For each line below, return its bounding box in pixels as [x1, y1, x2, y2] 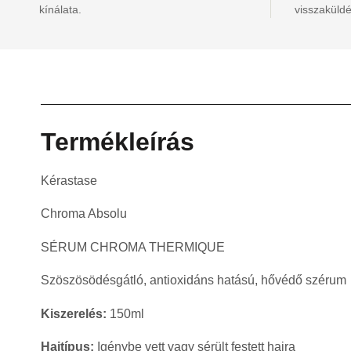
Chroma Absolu [41, 207, 127, 221]
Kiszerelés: [41, 306, 107, 320]
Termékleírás [41, 128, 194, 156]
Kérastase [41, 174, 97, 187]
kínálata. [39, 3, 81, 16]
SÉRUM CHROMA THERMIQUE [41, 240, 225, 254]
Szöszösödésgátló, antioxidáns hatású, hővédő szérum [41, 273, 346, 288]
